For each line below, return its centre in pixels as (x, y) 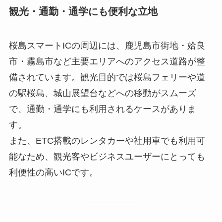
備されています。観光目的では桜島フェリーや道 (107, 78)
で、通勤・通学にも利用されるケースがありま (102, 109)
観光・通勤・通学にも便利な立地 (83, 11)
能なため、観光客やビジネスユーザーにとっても (107, 157)
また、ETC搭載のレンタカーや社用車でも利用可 (107, 141)
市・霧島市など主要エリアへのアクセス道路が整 (107, 62)
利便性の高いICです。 (53, 173)
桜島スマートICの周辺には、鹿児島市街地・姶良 (107, 46)
